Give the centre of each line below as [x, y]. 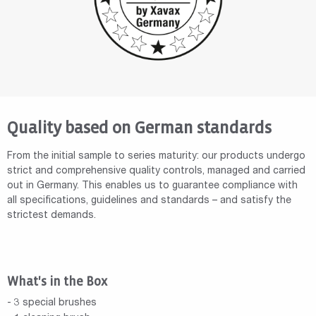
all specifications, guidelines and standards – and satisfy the [149, 201]
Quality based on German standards [139, 128]
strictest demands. [51, 216]
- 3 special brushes [52, 304]
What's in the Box [57, 282]
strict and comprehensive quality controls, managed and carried [156, 172]
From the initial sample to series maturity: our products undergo [156, 157]
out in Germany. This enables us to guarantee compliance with [152, 187]
